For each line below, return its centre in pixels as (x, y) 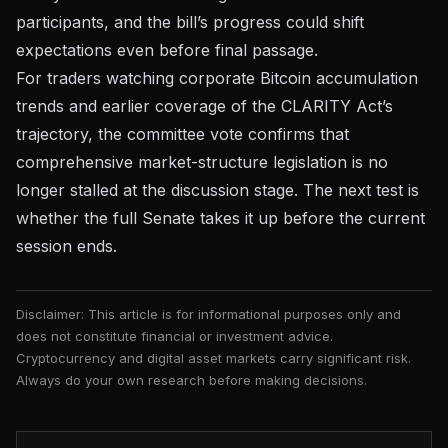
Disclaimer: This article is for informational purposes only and (208, 313)
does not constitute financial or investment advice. (174, 335)
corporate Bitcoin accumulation (298, 77)
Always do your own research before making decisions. (191, 379)
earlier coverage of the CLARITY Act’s (247, 105)
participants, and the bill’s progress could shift (190, 21)
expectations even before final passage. (167, 49)
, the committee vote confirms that (218, 133)
